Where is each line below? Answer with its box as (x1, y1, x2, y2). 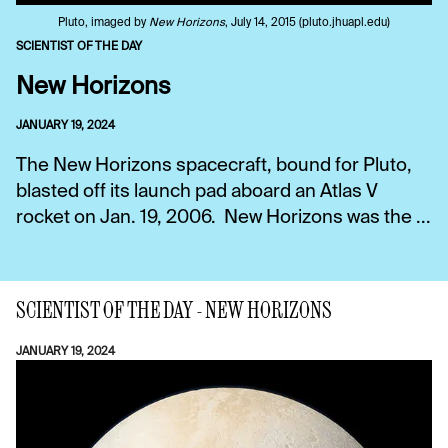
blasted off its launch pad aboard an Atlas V (16, 182, 378, 201)
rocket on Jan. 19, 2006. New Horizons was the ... (16, 208, 431, 227)
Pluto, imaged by (58, 16, 149, 29)
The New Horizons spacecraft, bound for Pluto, (16, 156, 412, 175)
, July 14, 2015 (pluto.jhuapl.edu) (225, 16, 390, 29)
